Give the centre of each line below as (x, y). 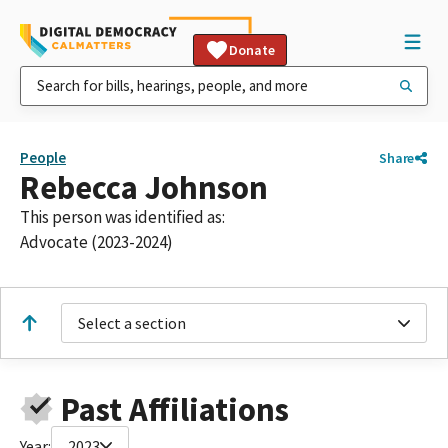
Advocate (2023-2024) (96, 242)
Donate (252, 50)
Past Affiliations (174, 409)
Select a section (132, 323)
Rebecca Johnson (144, 187)
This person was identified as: (122, 217)
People (43, 157)
